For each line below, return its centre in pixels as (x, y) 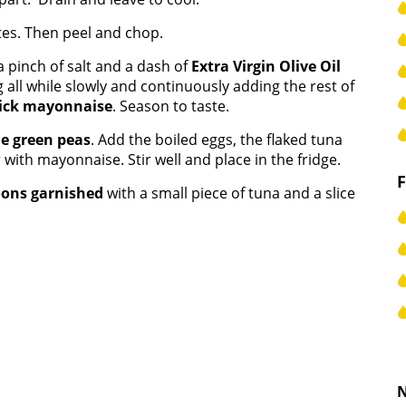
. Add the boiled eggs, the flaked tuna (217, 140)
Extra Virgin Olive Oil (266, 66)
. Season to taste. (171, 106)
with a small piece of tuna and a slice (229, 193)
